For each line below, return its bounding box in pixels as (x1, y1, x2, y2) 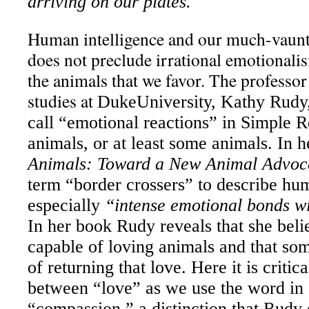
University (137, 92, 211, 112)
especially (28, 195, 100, 215)
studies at (28, 89, 97, 112)
